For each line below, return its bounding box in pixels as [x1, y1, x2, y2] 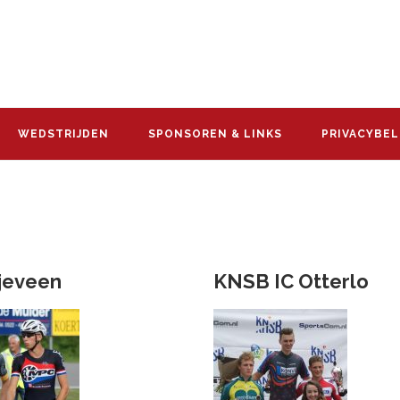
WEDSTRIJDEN [18, 128, 109, 140]
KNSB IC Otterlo [213, 270, 369, 293]
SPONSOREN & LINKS [148, 128, 282, 140]
